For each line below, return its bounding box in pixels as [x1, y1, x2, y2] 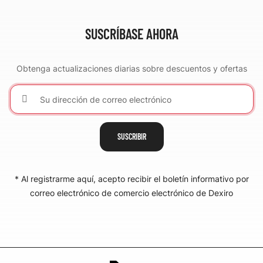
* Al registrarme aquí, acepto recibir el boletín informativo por [14, 174, 249, 184]
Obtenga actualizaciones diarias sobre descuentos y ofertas [16, 63, 247, 73]
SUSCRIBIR [117, 131, 146, 141]
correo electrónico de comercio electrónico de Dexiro [30, 188, 233, 198]
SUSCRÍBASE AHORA [85, 25, 178, 42]
